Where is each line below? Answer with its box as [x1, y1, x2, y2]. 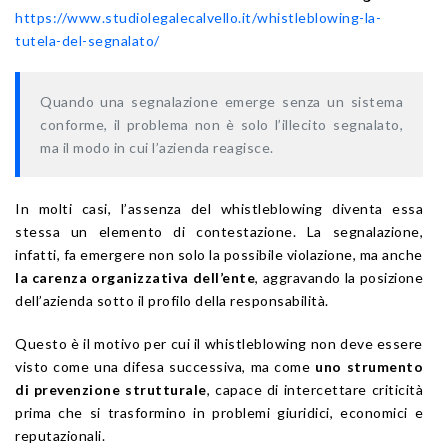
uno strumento [315, 358, 423, 376]
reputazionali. [15, 427, 105, 445]
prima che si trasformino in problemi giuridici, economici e [15, 404, 423, 422]
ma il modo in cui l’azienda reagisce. [40, 139, 274, 157]
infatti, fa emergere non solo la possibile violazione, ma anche [15, 246, 423, 264]
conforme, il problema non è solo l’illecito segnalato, [40, 116, 403, 134]
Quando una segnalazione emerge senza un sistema [40, 93, 403, 111]
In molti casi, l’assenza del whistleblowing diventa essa [15, 200, 423, 218]
